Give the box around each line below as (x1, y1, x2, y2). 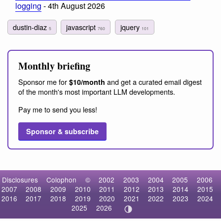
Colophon (46, 175, 77, 185)
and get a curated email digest (105, 76, 202, 87)
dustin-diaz (13, 21, 49, 32)
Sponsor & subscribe (26, 126, 99, 136)
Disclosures (1, 175, 38, 185)
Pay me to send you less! (18, 104, 97, 114)
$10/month (69, 76, 105, 87)
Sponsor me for (18, 76, 69, 87)
